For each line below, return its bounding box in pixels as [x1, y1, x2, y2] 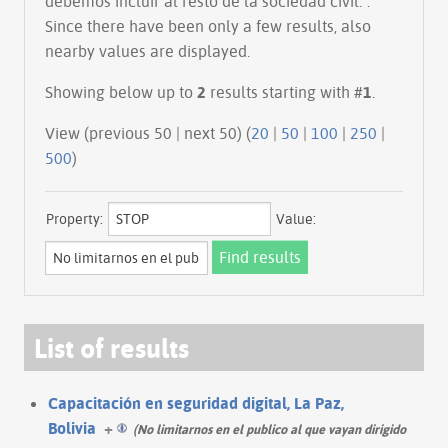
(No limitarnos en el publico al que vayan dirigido [133, 420, 406, 437]
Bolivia [48, 417, 96, 438]
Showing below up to [45, 81, 197, 102]
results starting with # [206, 81, 363, 102]
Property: [46, 209, 103, 228]
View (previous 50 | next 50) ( [184, 122, 251, 143]
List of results [34, 329, 189, 365]
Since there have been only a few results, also [45, 15, 371, 36]
